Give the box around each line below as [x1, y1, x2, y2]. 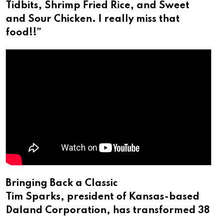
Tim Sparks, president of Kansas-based [6, 192, 200, 202]
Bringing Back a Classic [6, 178, 118, 188]
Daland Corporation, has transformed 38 [6, 205, 210, 216]
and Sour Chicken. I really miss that [6, 15, 180, 25]
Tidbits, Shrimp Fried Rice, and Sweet [6, 1, 189, 11]
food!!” [6, 28, 41, 38]
